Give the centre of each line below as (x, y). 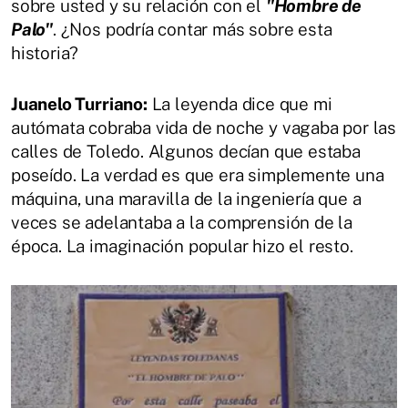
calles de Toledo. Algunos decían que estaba (186, 152)
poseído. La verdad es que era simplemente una (198, 175)
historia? (45, 53)
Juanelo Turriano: (79, 104)
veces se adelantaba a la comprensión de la (182, 223)
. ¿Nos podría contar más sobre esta (193, 30)
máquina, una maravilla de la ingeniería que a (186, 199)
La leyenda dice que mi (240, 104)
